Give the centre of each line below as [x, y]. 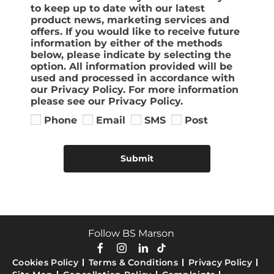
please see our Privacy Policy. [107, 102]
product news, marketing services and [130, 20]
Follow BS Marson [131, 233]
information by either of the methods [127, 43]
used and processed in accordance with [133, 78]
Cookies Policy [45, 262]
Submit [137, 158]
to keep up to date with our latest [118, 9]
